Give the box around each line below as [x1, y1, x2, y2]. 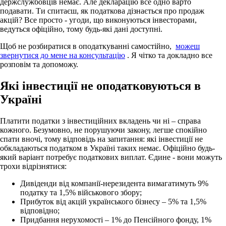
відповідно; [20, 206, 60, 215]
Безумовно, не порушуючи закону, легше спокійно [33, 125, 207, 134]
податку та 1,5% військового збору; [20, 188, 142, 197]
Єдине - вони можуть [148, 152, 222, 161]
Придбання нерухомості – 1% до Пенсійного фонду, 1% [20, 215, 211, 224]
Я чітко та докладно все [131, 50, 212, 60]
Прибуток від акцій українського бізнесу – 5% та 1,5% [20, 197, 206, 206]
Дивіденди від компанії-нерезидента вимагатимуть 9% [20, 179, 208, 188]
